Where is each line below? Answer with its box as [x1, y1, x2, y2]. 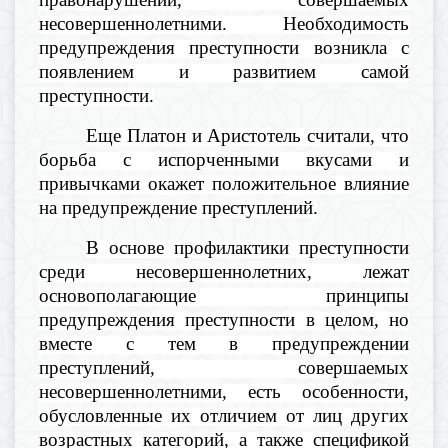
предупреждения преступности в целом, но [39, 309, 409, 330]
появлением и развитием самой [39, 61, 409, 82]
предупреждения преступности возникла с [39, 37, 409, 58]
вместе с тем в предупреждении [39, 333, 409, 354]
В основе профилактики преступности [86, 237, 409, 258]
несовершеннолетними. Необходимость [39, 13, 409, 34]
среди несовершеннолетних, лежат [39, 261, 409, 282]
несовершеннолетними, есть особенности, [39, 381, 409, 402]
